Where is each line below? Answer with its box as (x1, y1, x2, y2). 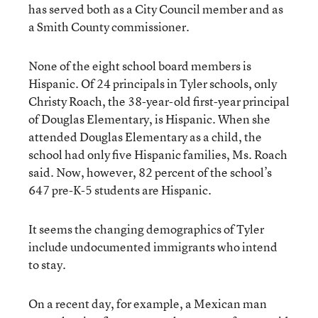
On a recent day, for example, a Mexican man (28, 295, 267, 312)
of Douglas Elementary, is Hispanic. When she (28, 110, 270, 127)
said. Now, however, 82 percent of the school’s (28, 163, 272, 180)
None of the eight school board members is (28, 57, 251, 74)
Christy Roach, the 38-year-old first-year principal (28, 92, 290, 109)
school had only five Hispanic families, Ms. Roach (28, 146, 287, 163)
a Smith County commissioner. (28, 18, 190, 35)
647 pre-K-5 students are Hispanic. (28, 181, 212, 198)
